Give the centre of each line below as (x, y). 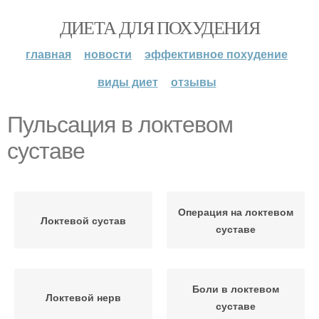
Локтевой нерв (83, 297)
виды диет (127, 82)
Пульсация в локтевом (120, 125)
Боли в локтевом (236, 288)
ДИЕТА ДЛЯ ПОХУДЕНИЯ (159, 27)
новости (108, 54)
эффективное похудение (216, 54)
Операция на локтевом (236, 211)
